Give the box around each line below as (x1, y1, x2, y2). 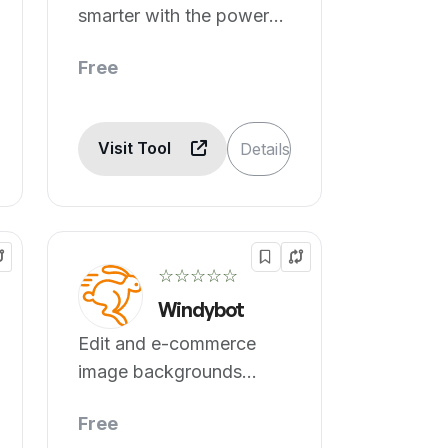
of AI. (78, 33, 125, 54)
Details (240, 139, 291, 159)
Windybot (158, 297, 245, 322)
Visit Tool (98, 138, 176, 158)
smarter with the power (78, 5, 270, 26)
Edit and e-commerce (78, 333, 257, 354)
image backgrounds (78, 361, 243, 382)
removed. (78, 389, 157, 410)
